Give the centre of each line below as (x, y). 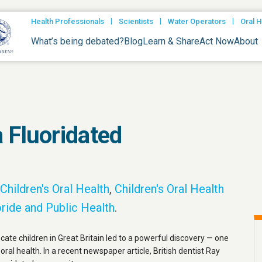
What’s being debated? (77, 41)
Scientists (136, 21)
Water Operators (197, 21)
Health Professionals (68, 21)
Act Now (217, 41)
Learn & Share (171, 41)
